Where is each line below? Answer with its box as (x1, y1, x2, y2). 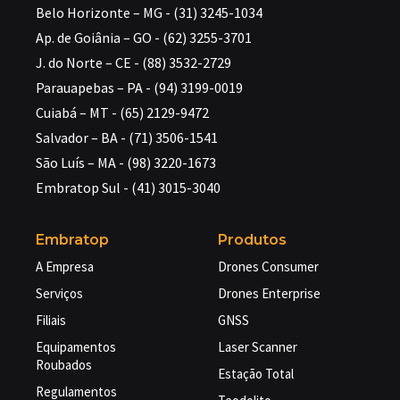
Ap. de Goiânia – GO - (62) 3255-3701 (36, 28, 252, 46)
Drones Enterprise (218, 285, 321, 302)
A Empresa (36, 258, 94, 275)
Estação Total (218, 365, 294, 382)
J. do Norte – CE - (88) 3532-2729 (36, 53, 231, 71)
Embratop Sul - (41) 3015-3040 (36, 178, 221, 196)
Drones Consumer (218, 258, 319, 275)
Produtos (218, 231, 287, 248)
